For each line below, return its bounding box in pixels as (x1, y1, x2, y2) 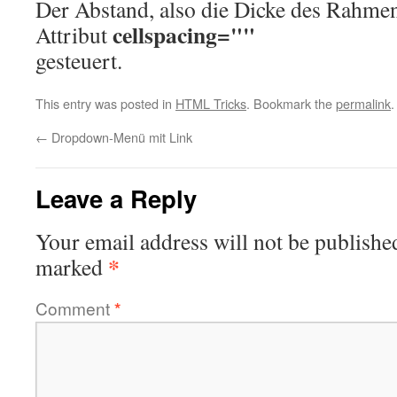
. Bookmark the (246, 94, 336, 113)
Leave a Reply (35, 181, 197, 215)
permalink (336, 94, 391, 113)
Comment (35, 296, 114, 320)
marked (35, 252, 108, 282)
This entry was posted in (35, 94, 175, 113)
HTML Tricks (175, 94, 246, 113)
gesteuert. (35, 45, 122, 75)
